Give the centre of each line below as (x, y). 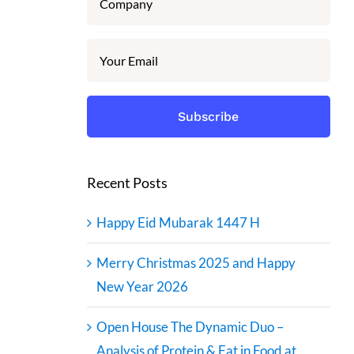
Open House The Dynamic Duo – (190, 326)
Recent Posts (127, 182)
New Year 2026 (142, 286)
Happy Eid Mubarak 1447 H (178, 222)
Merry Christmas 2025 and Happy (196, 262)
